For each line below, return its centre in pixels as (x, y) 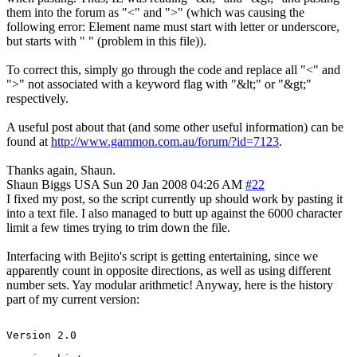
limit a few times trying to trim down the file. (118, 227)
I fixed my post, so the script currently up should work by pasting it (175, 198)
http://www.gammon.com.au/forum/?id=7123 (165, 141)
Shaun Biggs (39, 184)
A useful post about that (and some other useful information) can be (175, 127)
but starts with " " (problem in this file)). (106, 41)
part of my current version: (73, 299)
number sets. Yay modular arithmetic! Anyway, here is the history (170, 284)
